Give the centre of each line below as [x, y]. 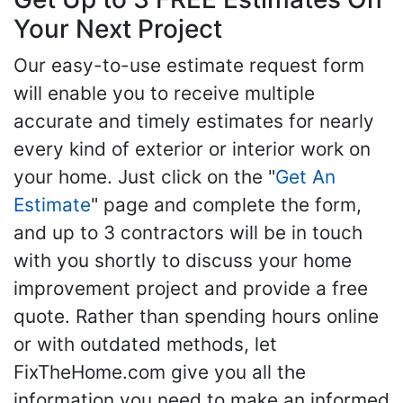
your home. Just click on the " [144, 177]
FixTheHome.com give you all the [160, 372]
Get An [305, 177]
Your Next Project [118, 29]
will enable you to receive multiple [164, 93]
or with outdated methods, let [145, 344]
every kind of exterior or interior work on [192, 149]
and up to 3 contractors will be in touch [188, 233]
